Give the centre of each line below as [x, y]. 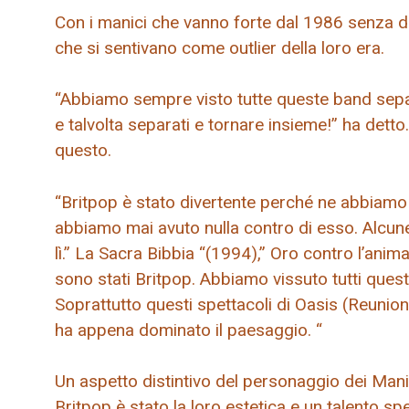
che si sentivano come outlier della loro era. [220, 47]
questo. [83, 151]
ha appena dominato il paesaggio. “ [189, 330]
